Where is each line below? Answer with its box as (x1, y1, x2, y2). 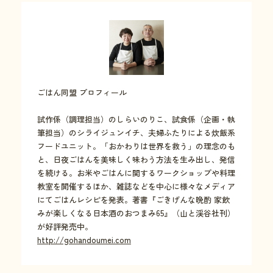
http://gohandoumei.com (37, 234, 131, 246)
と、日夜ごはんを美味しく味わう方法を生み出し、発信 (37, 154, 235, 166)
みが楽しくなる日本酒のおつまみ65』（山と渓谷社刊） (37, 207, 235, 219)
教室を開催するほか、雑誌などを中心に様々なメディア (37, 180, 235, 193)
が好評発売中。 (37, 221, 93, 233)
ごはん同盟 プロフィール (37, 87, 127, 99)
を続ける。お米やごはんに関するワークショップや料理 (37, 167, 235, 179)
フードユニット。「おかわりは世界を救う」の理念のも (37, 140, 235, 152)
